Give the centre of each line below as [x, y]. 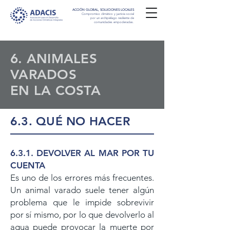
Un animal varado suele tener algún [82, 190]
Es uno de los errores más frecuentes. [82, 178]
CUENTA [28, 165]
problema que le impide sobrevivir [82, 202]
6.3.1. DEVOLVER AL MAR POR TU [82, 153]
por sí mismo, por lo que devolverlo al [82, 215]
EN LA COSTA [55, 91]
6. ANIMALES [54, 59]
